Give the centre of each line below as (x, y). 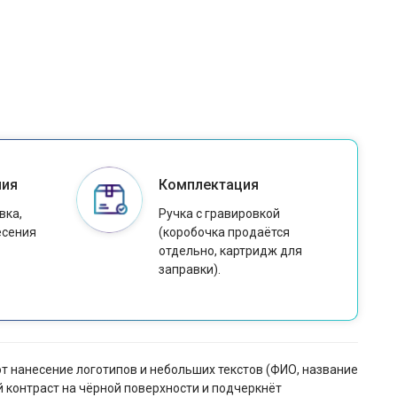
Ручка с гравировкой (219, 214)
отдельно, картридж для (230, 251)
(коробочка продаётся (224, 233)
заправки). (189, 270)
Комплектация (208, 185)
